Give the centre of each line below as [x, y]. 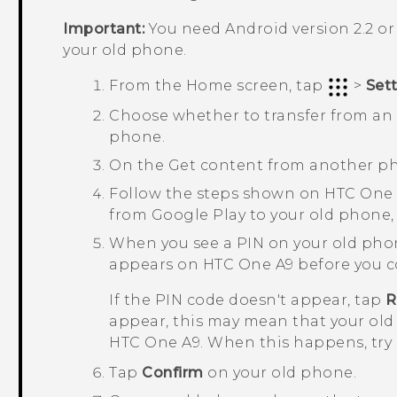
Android [257, 29]
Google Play [198, 214]
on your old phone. [280, 372]
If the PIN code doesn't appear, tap [248, 300]
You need [185, 29]
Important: [104, 29]
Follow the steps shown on [217, 193]
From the [148, 86]
